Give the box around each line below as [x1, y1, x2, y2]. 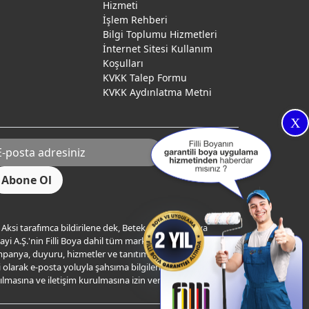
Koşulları [103, 57, 143, 70]
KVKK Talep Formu [103, 71, 187, 84]
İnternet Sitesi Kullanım [103, 42, 212, 55]
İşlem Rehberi [103, 13, 168, 26]
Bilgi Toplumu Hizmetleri [103, 28, 217, 41]
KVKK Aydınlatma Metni [103, 86, 212, 99]
